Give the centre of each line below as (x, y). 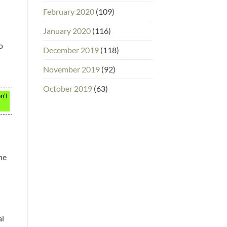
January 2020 (67, 30)
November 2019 (71, 69)
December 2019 (71, 50)
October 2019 (67, 88)
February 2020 (68, 11)
